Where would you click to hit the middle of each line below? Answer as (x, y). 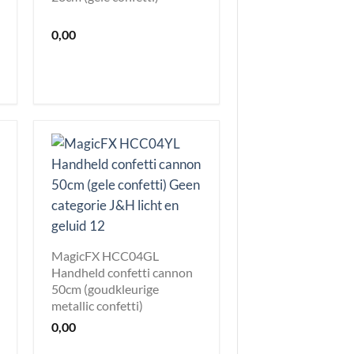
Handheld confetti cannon (122, 272)
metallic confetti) (97, 305)
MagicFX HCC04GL (105, 255)
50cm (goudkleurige (105, 288)
